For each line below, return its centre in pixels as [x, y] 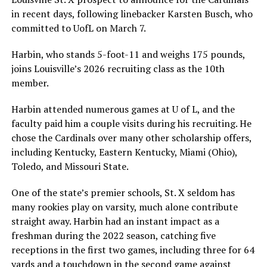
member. [30, 83]
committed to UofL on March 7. [78, 28]
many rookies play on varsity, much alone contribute [124, 207]
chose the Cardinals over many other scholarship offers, [131, 138]
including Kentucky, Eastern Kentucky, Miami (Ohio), [124, 152]
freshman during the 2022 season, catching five [113, 236]
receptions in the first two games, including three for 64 [133, 250]
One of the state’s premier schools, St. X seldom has [123, 193]
